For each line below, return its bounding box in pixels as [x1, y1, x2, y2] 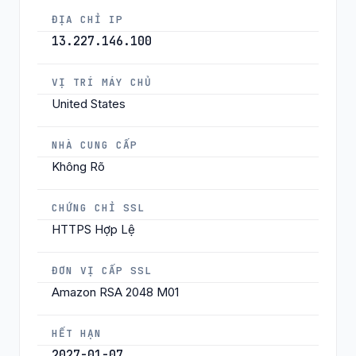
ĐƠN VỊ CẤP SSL [52, 263, 153, 277]
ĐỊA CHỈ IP [52, 12, 124, 26]
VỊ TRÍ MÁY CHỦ [52, 75, 153, 89]
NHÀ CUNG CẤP [52, 137, 138, 152]
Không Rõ [52, 158, 105, 174]
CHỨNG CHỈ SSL [52, 200, 145, 215]
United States [52, 95, 126, 111]
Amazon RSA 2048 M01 [52, 284, 179, 300]
